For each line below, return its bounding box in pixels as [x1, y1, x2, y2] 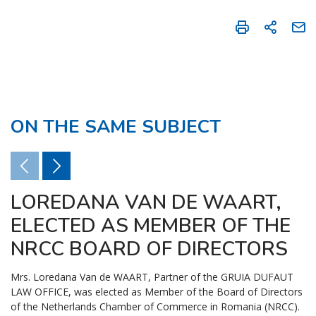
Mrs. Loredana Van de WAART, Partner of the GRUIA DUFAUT [11, 269, 293, 284]
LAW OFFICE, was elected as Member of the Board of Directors [11, 284, 303, 298]
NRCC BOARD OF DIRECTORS [11, 235, 288, 262]
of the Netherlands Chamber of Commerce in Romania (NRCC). [11, 299, 300, 313]
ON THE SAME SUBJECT [11, 114, 221, 139]
